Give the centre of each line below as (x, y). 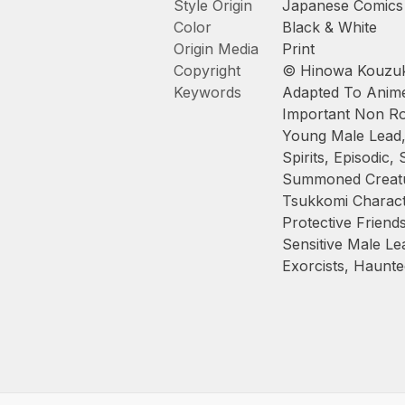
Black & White (330, 27)
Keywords (207, 92)
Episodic (362, 157)
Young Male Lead (342, 136)
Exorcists (313, 266)
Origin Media (216, 49)
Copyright (207, 71)
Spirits (303, 157)
